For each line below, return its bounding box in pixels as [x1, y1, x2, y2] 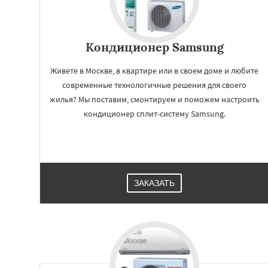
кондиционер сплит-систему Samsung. [83, 108, 226, 119]
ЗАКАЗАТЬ [134, 178, 175, 188]
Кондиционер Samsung [85, 39, 224, 54]
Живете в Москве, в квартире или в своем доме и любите [50, 65, 258, 76]
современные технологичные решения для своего [62, 80, 246, 90]
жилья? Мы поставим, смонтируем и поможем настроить [49, 94, 260, 105]
